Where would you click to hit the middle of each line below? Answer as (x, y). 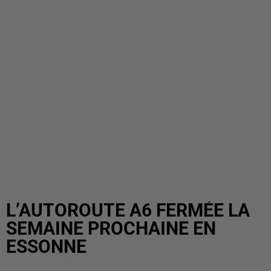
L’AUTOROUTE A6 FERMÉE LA (128, 210)
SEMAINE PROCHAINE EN (111, 228)
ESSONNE (46, 247)
